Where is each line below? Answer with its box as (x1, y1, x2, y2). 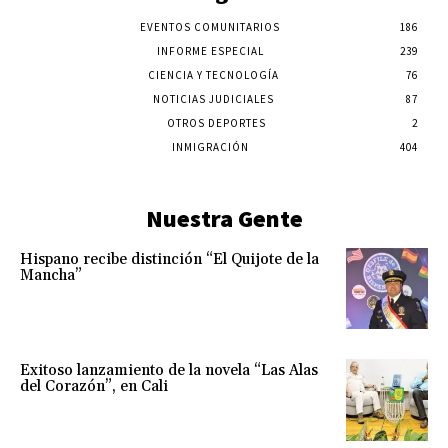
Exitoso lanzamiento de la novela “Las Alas (20, 361, 318, 381)
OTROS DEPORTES (166, 115, 266, 130)
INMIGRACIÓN (171, 139, 249, 154)
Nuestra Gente (145, 202, 303, 234)
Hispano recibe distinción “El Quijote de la (20, 249, 319, 269)
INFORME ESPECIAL (156, 43, 264, 58)
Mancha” (20, 265, 82, 285)
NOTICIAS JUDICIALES (152, 91, 274, 106)
